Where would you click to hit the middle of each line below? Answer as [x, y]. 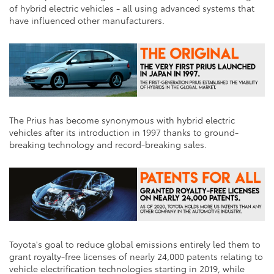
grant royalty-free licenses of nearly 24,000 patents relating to [136, 256]
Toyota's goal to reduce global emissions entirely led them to [135, 244]
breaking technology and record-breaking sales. [108, 144]
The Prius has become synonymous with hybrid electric [122, 120]
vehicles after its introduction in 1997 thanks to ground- [124, 132]
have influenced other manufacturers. [87, 20]
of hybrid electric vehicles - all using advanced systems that [132, 8]
